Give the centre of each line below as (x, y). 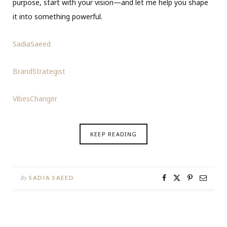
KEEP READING (113, 134)
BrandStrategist (39, 71)
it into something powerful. (58, 17)
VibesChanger (35, 99)
